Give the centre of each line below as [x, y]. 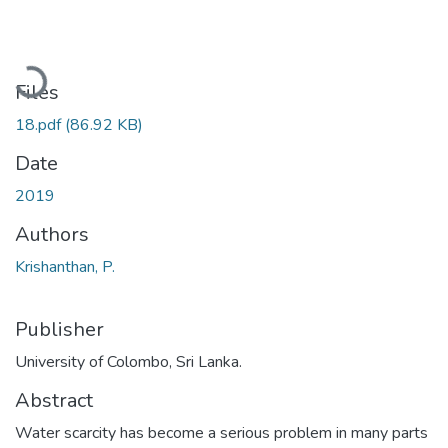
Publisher [59, 329]
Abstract [54, 400]
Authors [52, 234]
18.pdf [40, 124]
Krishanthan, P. [65, 266]
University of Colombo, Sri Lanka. [128, 361]
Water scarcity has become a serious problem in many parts [221, 432]
